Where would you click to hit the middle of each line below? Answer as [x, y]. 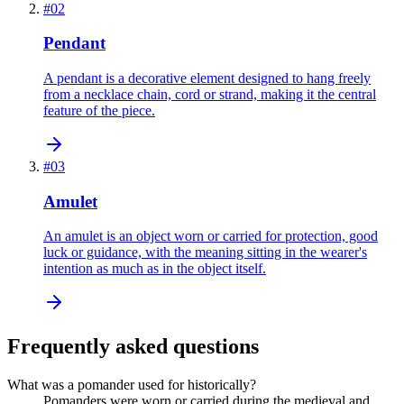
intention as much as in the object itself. [155, 269]
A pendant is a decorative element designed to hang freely [207, 78]
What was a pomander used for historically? [132, 385]
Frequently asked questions [133, 347]
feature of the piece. [99, 110]
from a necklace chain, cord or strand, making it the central [210, 94]
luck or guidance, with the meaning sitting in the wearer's [205, 252]
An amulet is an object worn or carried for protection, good [211, 236]
